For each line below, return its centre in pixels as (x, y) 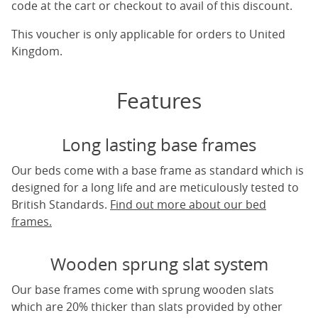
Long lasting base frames (159, 145)
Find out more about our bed (188, 204)
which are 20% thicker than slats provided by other (147, 307)
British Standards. (61, 204)
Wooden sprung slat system (159, 264)
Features (159, 101)
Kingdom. (37, 51)
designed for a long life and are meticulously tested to (155, 187)
